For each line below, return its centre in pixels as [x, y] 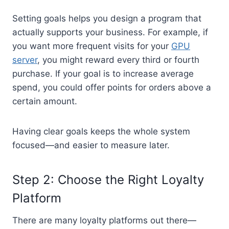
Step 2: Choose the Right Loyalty [108, 179]
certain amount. [45, 101]
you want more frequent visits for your [92, 46]
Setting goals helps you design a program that [107, 18]
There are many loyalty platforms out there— [104, 220]
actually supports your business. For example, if [110, 32]
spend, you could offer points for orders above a [112, 87]
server [25, 60]
